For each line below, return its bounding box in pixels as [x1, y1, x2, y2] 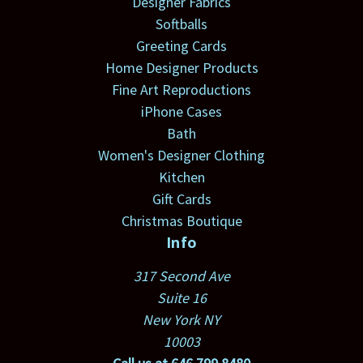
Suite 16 [156, 288, 207, 308]
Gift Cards [152, 190, 211, 209]
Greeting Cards [136, 36, 227, 56]
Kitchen [158, 168, 205, 187]
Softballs [156, 15, 207, 34]
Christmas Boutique [121, 211, 242, 231]
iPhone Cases [141, 102, 222, 122]
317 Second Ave [133, 267, 230, 286]
